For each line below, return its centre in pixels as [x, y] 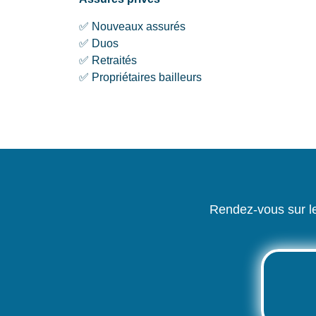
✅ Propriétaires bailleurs [140, 77]
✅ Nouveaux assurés [132, 26]
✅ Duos [99, 43]
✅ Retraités [108, 60]
